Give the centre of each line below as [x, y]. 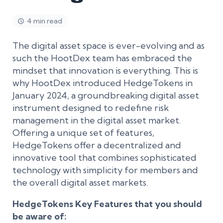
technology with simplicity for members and [105, 170]
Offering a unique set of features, [83, 133]
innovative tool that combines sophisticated [105, 158]
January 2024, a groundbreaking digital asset [106, 95]
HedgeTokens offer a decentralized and [97, 145]
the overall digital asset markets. [80, 182]
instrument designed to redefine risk [91, 108]
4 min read [45, 21]
